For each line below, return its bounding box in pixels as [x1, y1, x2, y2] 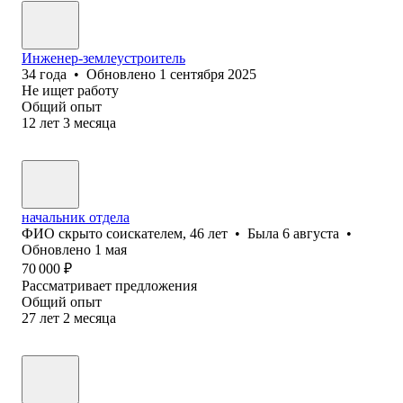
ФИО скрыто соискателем [22, 225, 183, 241]
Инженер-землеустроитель [22, 49, 185, 66]
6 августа [282, 225, 339, 241]
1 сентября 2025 [159, 66, 256, 82]
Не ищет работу [22, 82, 119, 98]
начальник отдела [22, 209, 130, 225]
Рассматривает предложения [22, 277, 197, 293]
